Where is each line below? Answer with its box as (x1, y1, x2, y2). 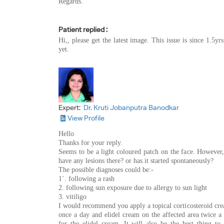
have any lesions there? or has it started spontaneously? (58, 156, 213, 164)
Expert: (58, 103, 82, 111)
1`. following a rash (58, 174, 114, 182)
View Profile (67, 113, 104, 122)
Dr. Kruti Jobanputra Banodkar (83, 103, 179, 111)
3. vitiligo (58, 192, 86, 200)
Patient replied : (58, 25, 107, 33)
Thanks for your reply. (58, 138, 122, 146)
